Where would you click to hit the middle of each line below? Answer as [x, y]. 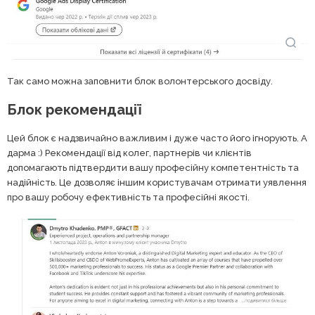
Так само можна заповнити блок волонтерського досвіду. [141, 81]
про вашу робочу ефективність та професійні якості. [128, 197]
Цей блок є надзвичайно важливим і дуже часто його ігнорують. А [157, 138]
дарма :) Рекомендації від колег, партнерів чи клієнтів [129, 153]
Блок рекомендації [76, 109]
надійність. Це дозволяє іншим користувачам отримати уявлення [157, 182]
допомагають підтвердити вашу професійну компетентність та [153, 167]
